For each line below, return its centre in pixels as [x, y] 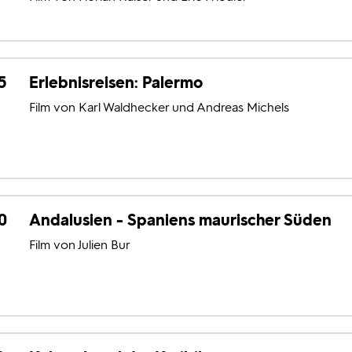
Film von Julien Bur [79, 245]
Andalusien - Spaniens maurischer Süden [180, 220]
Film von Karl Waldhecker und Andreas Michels [159, 108]
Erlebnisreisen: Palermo [115, 83]
